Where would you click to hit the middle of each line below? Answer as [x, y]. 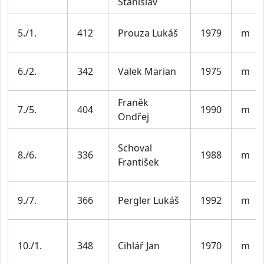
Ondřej [133, 116]
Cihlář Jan [139, 245]
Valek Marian [147, 71]
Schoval [135, 148]
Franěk [133, 102]
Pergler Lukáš [148, 200]
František [138, 162]
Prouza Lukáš [148, 33]
